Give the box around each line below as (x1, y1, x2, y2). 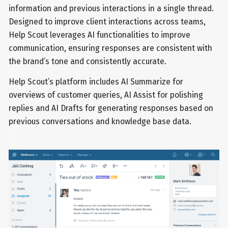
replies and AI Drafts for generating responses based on (9, 103, 214, 113)
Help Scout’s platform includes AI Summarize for (9, 77, 184, 87)
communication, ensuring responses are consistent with (9, 43, 213, 53)
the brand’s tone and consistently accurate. (9, 56, 167, 67)
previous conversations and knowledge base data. (9, 117, 192, 127)
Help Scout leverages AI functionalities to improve (9, 30, 191, 40)
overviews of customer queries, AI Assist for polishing (9, 90, 204, 100)
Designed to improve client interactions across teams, (9, 17, 206, 27)
